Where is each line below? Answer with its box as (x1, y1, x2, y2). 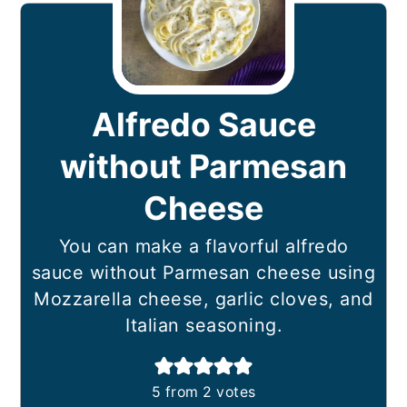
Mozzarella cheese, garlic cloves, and (34, 288, 373, 311)
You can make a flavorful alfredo (58, 235, 349, 258)
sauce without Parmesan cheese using (31, 262, 376, 284)
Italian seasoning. (125, 314, 282, 337)
